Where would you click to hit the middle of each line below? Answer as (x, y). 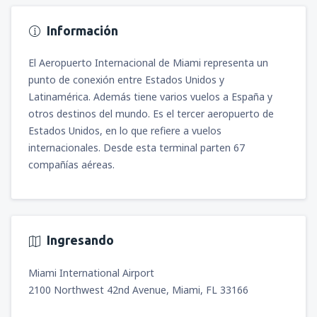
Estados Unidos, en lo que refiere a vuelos (125, 131)
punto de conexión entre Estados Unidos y (126, 80)
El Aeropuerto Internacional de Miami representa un (148, 63)
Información (82, 30)
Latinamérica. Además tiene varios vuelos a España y (150, 97)
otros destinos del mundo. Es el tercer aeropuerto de (151, 114)
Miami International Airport (91, 272)
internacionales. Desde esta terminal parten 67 (137, 148)
